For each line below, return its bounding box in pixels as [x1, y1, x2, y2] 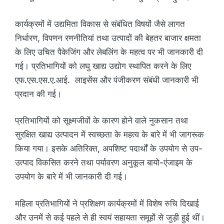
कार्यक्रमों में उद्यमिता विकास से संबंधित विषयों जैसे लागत [15, 18, 185, 29]
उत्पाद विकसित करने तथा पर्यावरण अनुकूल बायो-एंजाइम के [15, 157, 192, 168]
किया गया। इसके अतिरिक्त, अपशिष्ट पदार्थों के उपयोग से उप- [15, 143, 202, 154]
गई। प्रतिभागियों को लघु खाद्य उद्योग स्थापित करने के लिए [15, 60, 191, 71]
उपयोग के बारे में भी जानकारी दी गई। [15, 171, 127, 182]
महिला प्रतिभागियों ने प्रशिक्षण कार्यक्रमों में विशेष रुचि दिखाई [15, 198, 199, 208]
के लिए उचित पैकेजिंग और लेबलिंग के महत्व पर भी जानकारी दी [15, 46, 203, 57]
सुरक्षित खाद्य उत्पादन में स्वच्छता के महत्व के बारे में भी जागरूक [15, 129, 204, 140]
